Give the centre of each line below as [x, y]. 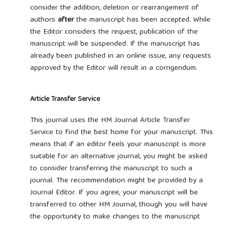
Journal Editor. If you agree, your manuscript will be [114, 193]
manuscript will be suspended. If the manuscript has [115, 44]
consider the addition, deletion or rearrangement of [114, 8]
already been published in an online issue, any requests [120, 56]
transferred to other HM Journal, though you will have [119, 205]
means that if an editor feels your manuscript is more [118, 144]
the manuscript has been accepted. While [142, 20]
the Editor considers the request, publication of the [114, 32]
